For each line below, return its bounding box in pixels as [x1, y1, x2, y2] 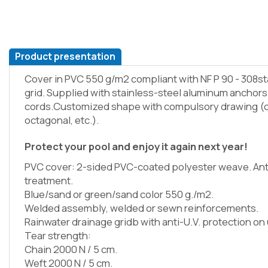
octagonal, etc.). [25, 112, 99, 127]
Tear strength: [25, 229, 91, 243]
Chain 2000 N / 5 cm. [25, 242, 117, 257]
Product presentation [15, 50, 115, 63]
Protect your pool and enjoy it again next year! [25, 139, 248, 153]
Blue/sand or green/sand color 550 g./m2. [25, 187, 214, 202]
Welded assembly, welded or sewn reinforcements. [25, 201, 258, 215]
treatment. [25, 173, 73, 188]
